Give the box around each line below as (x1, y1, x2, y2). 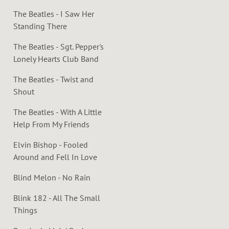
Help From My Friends (13, 119, 89, 129)
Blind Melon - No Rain (13, 172, 90, 182)
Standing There (13, 20, 67, 31)
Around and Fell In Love (13, 151, 97, 162)
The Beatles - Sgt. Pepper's (13, 41, 104, 52)
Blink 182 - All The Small (13, 192, 100, 203)
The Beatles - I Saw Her (13, 8, 94, 19)
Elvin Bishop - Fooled (13, 139, 88, 150)
